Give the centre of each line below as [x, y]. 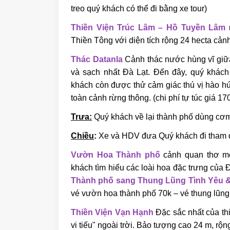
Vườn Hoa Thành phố [116, 155]
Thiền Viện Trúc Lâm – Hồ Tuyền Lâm [148, 27]
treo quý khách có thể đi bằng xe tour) [139, 8]
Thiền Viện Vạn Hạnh [112, 212]
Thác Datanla [97, 59]
